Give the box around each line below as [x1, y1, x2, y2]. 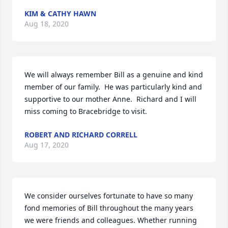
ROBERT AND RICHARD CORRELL [24, 130, 137, 139]
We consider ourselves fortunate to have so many [24, 191, 193, 201]
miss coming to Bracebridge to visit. [24, 106, 147, 116]
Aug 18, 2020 [24, 19, 69, 28]
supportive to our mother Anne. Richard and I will [24, 94, 196, 104]
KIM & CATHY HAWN [24, 9, 96, 18]
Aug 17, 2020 [24, 140, 69, 150]
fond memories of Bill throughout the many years [24, 203, 193, 213]
